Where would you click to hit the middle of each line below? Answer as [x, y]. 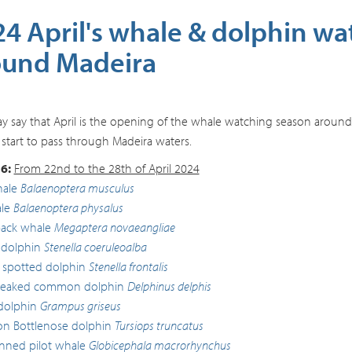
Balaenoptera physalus [68, 207]
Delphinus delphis [169, 286]
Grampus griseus [80, 306]
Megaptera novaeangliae [114, 227]
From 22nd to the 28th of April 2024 [106, 168]
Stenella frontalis [128, 266]
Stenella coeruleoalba [95, 247]
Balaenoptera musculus [77, 188]
